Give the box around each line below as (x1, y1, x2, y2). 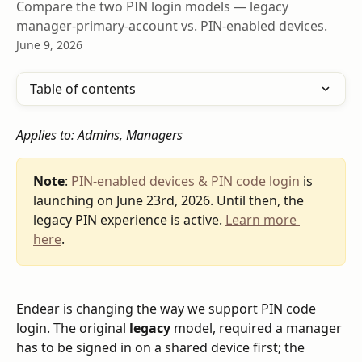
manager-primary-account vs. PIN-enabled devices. (16, 17, 327, 35)
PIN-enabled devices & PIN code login (71, 172, 300, 191)
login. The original (16, 318, 129, 337)
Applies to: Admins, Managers (16, 126, 183, 144)
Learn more (225, 211, 300, 229)
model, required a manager (170, 318, 345, 337)
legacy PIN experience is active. (33, 211, 225, 229)
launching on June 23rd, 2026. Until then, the (33, 192, 307, 210)
